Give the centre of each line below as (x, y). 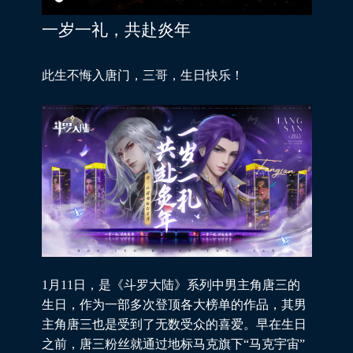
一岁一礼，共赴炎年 (116, 30)
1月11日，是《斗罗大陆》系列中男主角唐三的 (171, 285)
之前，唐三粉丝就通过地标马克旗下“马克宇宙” (173, 344)
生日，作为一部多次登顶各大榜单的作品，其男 (174, 305)
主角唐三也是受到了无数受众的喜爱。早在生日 (174, 325)
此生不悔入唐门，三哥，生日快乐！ (142, 76)
